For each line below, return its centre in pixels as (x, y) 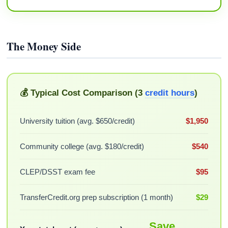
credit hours (169, 93)
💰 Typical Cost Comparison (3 (82, 93)
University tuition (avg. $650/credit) (77, 121)
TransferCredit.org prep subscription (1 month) (96, 197)
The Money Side (44, 47)
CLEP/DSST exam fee (57, 172)
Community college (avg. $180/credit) (82, 146)
